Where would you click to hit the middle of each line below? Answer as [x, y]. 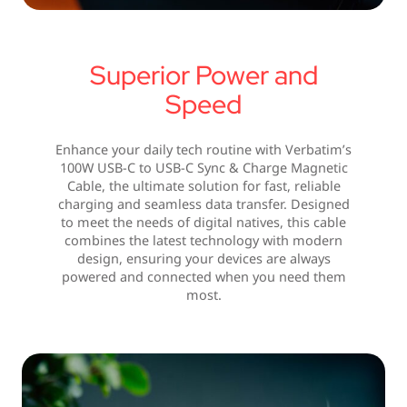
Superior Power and [203, 74]
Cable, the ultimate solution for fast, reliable [203, 186]
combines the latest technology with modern [203, 241]
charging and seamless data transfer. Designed [203, 204]
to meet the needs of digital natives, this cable [203, 223]
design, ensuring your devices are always [203, 259]
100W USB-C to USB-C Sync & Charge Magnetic [203, 168]
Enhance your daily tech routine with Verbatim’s [203, 150]
